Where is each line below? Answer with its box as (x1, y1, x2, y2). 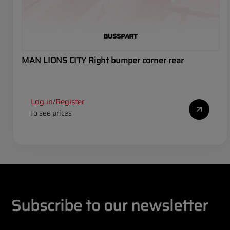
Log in (31, 95, 53, 108)
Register (55, 95, 85, 108)
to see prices (31, 107, 72, 119)
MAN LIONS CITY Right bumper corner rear (22, 54, 184, 67)
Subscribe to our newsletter (11, 193, 208, 218)
